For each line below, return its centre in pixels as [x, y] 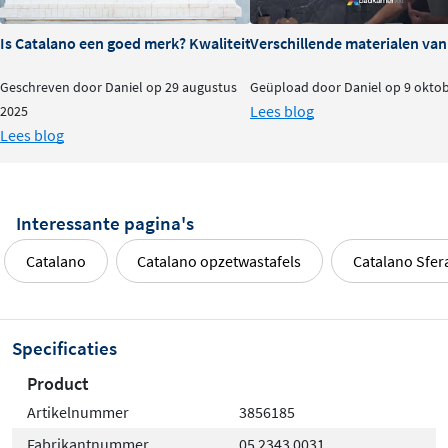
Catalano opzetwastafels [219, 261]
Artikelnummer [78, 412]
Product [58, 384]
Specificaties [64, 348]
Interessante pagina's [105, 222]
